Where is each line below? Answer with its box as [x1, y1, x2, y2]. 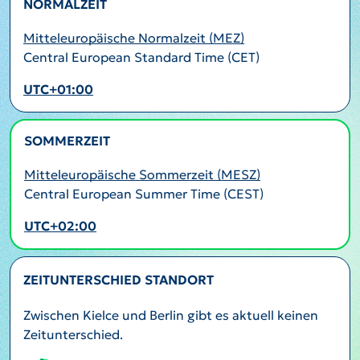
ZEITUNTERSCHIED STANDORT [23, 272, 214, 288]
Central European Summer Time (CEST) [24, 186, 264, 202]
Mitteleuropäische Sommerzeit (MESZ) [24, 166, 260, 182]
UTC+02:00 [24, 218, 96, 234]
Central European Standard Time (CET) [23, 49, 260, 65]
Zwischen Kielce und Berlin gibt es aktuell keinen [23, 307, 318, 323]
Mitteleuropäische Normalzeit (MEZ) [23, 30, 244, 46]
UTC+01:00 [23, 81, 93, 97]
